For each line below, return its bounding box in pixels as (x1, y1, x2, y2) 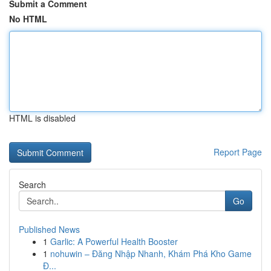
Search (19, 178, 46, 191)
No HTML (9, 13, 47, 25)
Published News (19, 223, 80, 235)
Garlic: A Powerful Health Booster (50, 235, 178, 247)
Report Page (214, 146, 262, 158)
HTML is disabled (9, 112, 76, 124)
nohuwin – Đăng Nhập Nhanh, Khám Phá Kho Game (50, 247, 252, 260)
